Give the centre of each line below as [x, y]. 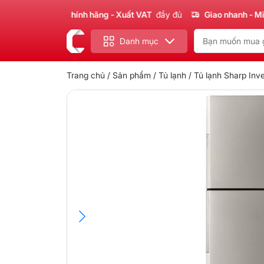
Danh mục [139, 41]
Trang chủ [85, 75]
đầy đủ [147, 14]
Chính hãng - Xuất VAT [87, 14]
